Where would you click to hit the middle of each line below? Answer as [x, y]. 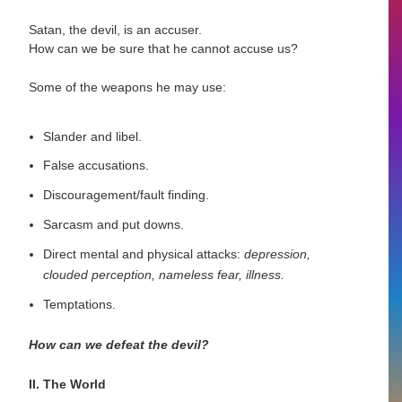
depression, [276, 253]
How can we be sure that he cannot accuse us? [164, 48]
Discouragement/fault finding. [127, 195]
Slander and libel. [93, 136]
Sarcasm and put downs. [114, 224]
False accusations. [96, 166]
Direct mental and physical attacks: [142, 253]
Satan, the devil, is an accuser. [116, 29]
